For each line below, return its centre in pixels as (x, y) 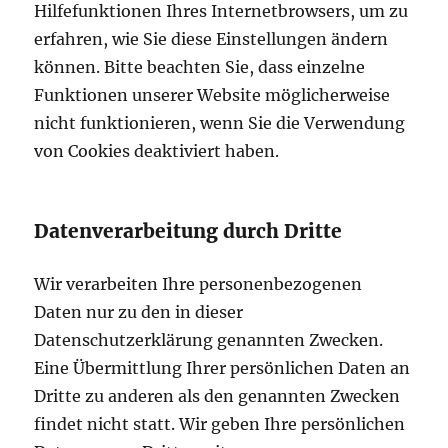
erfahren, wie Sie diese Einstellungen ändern (211, 39)
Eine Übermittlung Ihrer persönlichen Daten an (222, 368)
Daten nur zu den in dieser (139, 312)
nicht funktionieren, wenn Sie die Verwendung (220, 123)
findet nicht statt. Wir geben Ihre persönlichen (220, 424)
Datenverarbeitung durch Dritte (188, 231)
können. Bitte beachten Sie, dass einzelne (200, 67)
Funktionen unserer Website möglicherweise (212, 95)
